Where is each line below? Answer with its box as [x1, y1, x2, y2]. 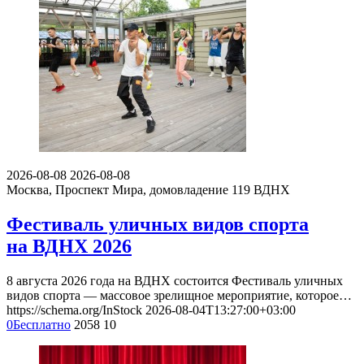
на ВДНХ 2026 [6, 236, 132, 258]
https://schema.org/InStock [6, 303, 142, 318]
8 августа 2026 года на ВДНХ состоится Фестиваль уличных [6, 274, 343, 288]
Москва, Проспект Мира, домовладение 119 [6, 183, 250, 197]
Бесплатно [13, 318, 71, 332]
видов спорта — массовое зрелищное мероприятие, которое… [6, 288, 352, 303]
